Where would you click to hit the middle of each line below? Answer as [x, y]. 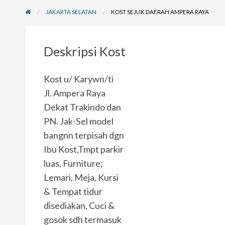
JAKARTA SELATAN [71, 12]
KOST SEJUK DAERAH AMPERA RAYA [160, 12]
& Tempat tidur [73, 191]
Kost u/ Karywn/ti [78, 79]
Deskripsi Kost [84, 51]
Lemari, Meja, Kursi [81, 177]
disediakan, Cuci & [79, 205]
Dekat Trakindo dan [82, 107]
